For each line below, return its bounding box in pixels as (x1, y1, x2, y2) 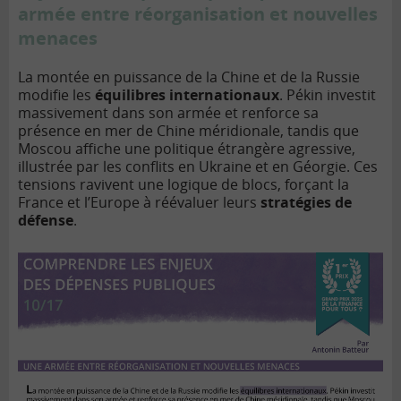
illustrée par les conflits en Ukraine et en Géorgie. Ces (18, 157, 378, 177)
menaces (18, 26, 98, 51)
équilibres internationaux (95, 85, 279, 106)
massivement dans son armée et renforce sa (18, 103, 319, 124)
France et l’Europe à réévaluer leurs (18, 192, 260, 213)
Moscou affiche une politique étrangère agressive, (18, 139, 355, 159)
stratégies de (260, 192, 352, 213)
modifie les (18, 85, 95, 106)
